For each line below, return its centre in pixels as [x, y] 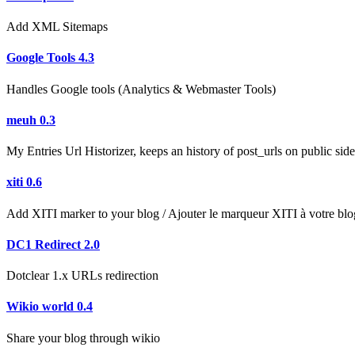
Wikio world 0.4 [50, 307]
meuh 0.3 [31, 120]
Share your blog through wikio [83, 338]
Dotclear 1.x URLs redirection [82, 276]
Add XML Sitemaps [57, 27]
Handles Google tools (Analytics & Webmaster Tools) [141, 89]
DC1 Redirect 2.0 [53, 244]
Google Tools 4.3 [50, 58]
